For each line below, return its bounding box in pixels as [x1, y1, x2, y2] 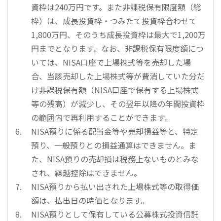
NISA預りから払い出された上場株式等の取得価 [31, 181, 199, 193]
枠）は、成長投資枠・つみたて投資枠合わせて [31, 15, 197, 27]
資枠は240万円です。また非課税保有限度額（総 [31, 1, 201, 13]
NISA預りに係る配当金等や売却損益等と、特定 [31, 125, 198, 138]
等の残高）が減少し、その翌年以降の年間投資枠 [31, 98, 205, 110]
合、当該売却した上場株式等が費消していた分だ [31, 70, 205, 82]
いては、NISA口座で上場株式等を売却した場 [31, 56, 191, 69]
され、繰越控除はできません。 [31, 167, 142, 179]
